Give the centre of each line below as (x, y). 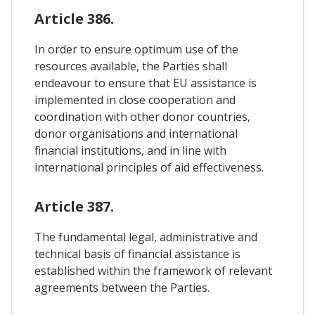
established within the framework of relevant (153, 270)
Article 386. (74, 18)
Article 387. (74, 206)
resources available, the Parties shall (131, 66)
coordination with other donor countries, (142, 116)
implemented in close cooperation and (135, 99)
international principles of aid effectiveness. (149, 167)
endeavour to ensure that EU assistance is (146, 83)
